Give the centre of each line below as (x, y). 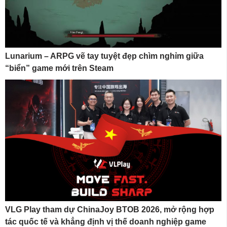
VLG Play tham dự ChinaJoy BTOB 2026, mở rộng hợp (110, 210)
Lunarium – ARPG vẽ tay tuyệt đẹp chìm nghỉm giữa (104, 56)
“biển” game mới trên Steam (59, 68)
